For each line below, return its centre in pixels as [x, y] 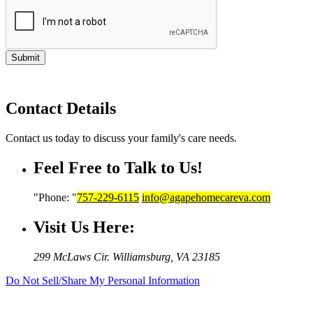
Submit [26, 57]
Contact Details [61, 109]
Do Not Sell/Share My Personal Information [103, 280]
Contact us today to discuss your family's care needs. [121, 138]
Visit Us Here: [84, 227]
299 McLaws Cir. [73, 256]
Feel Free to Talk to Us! [118, 168]
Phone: [55, 198]
